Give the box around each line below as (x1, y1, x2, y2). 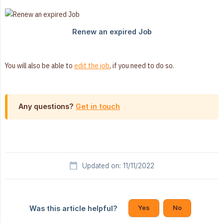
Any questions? (18, 102, 76, 111)
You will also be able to (5, 61, 74, 71)
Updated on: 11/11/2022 (82, 162, 154, 170)
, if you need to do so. (110, 61, 174, 71)
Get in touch (76, 102, 120, 111)
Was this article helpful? (29, 204, 117, 213)
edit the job (74, 61, 110, 71)
